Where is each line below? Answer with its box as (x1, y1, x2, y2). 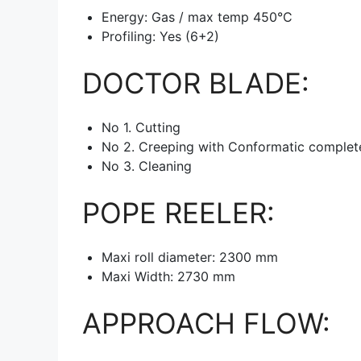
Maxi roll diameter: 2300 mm (102, 248, 278, 265)
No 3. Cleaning (102, 157, 192, 174)
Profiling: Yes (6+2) (102, 27, 219, 44)
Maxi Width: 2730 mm (102, 268, 235, 284)
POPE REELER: (82, 195, 275, 230)
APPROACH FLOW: (82, 305, 330, 340)
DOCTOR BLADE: (82, 65, 309, 100)
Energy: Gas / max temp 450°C (102, 8, 293, 25)
